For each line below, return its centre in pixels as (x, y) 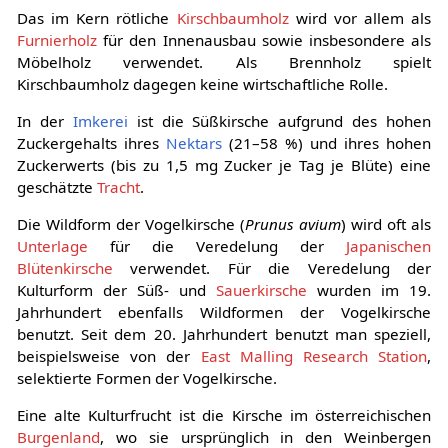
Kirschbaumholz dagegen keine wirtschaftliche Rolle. (202, 83)
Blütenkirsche (64, 268)
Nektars (193, 142)
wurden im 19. (369, 290)
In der (44, 120)
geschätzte (56, 186)
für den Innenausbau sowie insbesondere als (264, 39)
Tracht (118, 186)
